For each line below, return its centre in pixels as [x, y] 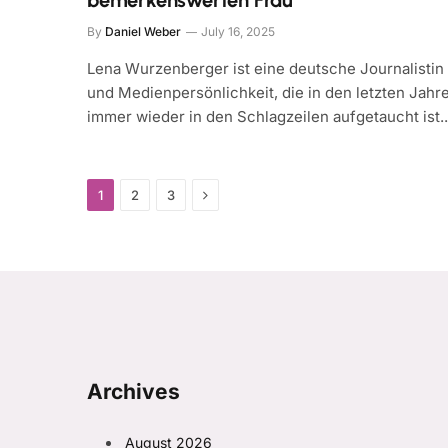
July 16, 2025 [238, 32]
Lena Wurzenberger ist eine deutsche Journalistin [265, 69]
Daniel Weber [143, 32]
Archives [133, 392]
